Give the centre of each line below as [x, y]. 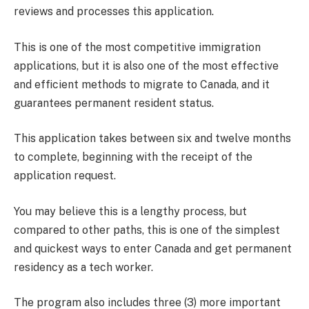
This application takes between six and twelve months [152, 139]
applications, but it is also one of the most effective [146, 66]
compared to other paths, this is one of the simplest [147, 230]
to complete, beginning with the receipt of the [133, 157]
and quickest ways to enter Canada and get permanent [153, 248]
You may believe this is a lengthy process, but [130, 211]
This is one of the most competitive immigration [137, 47]
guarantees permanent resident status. [114, 103]
